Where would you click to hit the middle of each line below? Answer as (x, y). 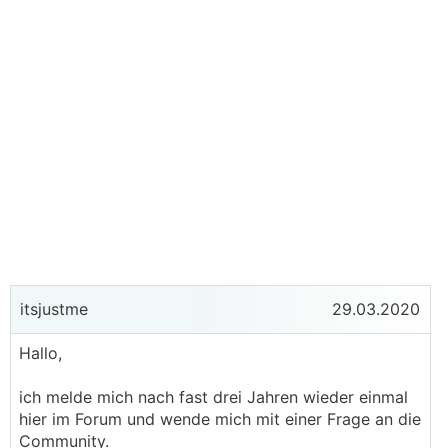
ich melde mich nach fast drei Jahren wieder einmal (213, 397)
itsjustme (51, 309)
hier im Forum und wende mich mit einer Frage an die (220, 419)
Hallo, (40, 353)
